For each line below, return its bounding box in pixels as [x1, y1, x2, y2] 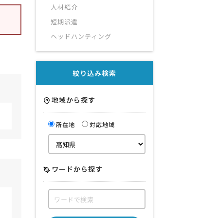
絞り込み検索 [73, 68, 116, 78]
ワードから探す [52, 164, 103, 174]
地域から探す [52, 95, 95, 105]
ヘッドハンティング [51, 32, 111, 41]
